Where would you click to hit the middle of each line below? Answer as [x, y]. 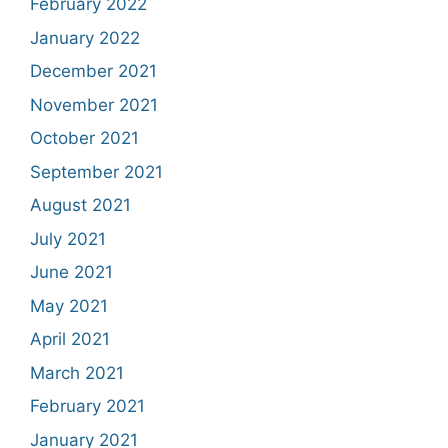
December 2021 [93, 71]
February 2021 [87, 406]
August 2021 [80, 205]
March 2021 [77, 372]
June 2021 [71, 272]
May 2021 [69, 305]
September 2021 [96, 171]
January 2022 [85, 37]
